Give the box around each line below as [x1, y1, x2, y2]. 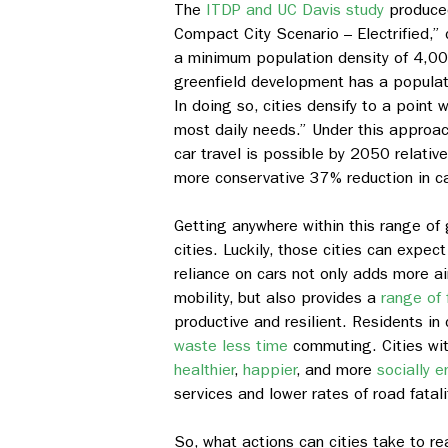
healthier [174, 360, 234, 380]
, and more [296, 360, 377, 380]
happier [243, 360, 296, 380]
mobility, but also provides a [174, 288, 381, 308]
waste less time [174, 336, 288, 356]
